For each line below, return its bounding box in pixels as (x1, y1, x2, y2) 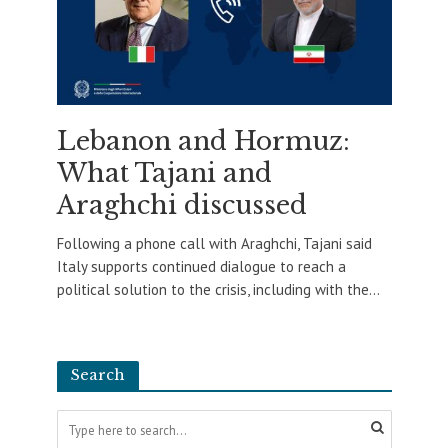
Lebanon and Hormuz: (56, 125, 350, 157)
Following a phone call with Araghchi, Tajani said (56, 233, 372, 253)
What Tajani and (56, 157, 272, 189)
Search (70, 365, 125, 384)
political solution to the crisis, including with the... (56, 279, 380, 299)
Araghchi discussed (56, 189, 307, 221)
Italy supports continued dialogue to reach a (56, 256, 346, 276)
